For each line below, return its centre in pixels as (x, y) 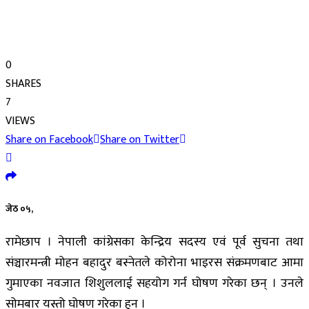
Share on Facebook (49, 139)
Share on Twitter (140, 139)
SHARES (23, 83)
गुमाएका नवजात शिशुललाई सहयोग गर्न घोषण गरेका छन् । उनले (154, 284)
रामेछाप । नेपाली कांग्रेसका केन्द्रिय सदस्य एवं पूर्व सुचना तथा (154, 242)
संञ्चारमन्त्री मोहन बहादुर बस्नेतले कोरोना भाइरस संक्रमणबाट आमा (154, 263)
